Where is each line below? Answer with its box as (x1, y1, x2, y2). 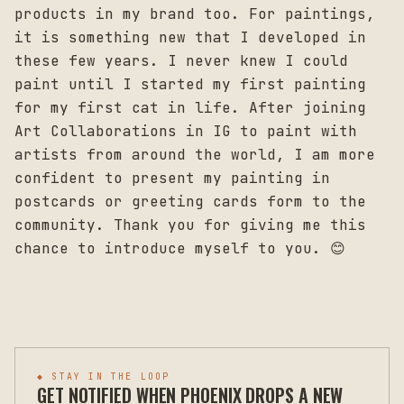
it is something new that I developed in (14, 28, 366, 48)
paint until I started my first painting (14, 75, 366, 95)
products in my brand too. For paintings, (14, 5, 375, 24)
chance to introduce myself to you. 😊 (14, 239, 345, 259)
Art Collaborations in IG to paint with (14, 122, 357, 142)
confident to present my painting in (14, 169, 330, 188)
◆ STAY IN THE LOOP (37, 371, 170, 383)
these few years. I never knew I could (14, 51, 348, 71)
